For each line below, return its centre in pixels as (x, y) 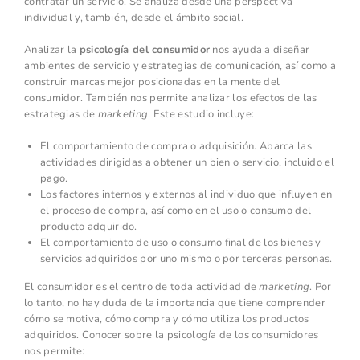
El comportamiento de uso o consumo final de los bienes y (181, 243)
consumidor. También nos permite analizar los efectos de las (171, 98)
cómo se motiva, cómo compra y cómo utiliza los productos (167, 319)
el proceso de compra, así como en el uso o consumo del (176, 211)
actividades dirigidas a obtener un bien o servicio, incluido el (187, 163)
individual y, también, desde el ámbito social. (134, 18)
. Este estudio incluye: (201, 115)
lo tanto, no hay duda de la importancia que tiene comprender (175, 303)
